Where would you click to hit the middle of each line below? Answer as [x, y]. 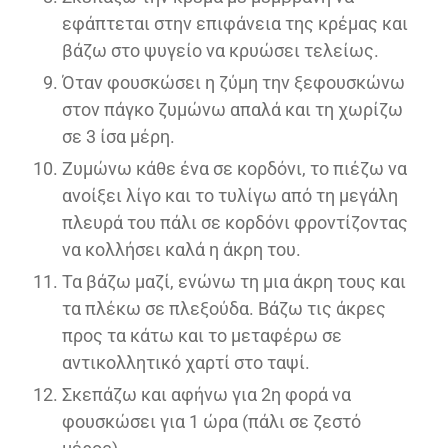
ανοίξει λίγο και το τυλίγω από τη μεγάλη [230, 195]
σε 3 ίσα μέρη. [118, 136]
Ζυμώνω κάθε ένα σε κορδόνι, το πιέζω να [234, 168]
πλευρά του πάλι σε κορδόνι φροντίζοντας [235, 222]
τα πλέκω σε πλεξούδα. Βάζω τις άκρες [224, 308]
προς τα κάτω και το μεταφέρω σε [202, 335]
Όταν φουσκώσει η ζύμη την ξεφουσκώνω [233, 82]
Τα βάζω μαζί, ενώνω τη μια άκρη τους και [234, 281]
